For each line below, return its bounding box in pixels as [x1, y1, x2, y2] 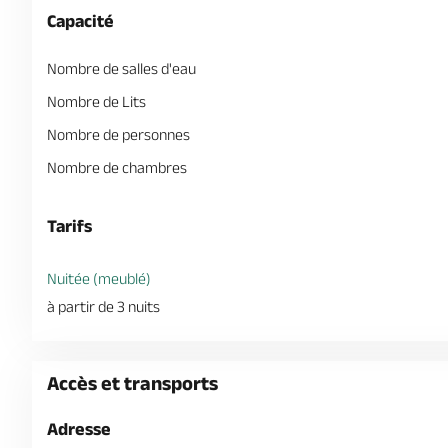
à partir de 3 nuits [47, 298, 160, 315]
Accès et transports [47, 372, 218, 394]
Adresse [47, 419, 111, 439]
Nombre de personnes [47, 126, 190, 143]
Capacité [47, 11, 114, 31]
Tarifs [47, 216, 92, 236]
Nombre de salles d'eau [47, 60, 196, 77]
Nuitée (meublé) [47, 270, 151, 287]
